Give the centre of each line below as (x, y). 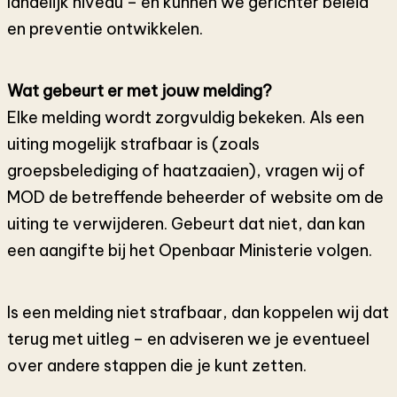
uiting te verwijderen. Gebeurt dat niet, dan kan (186, 224)
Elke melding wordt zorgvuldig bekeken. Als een (186, 118)
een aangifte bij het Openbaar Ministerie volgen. (190, 251)
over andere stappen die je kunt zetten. (157, 366)
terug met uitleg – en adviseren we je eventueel (188, 339)
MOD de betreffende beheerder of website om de (195, 198)
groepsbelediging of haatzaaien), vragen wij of (186, 171)
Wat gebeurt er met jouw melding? (140, 91)
